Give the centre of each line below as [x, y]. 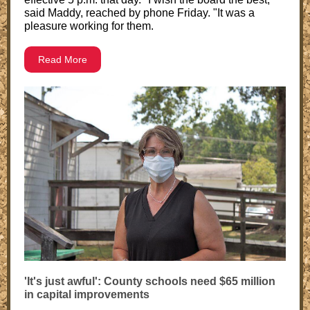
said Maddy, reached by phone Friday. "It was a [139, 13]
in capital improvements [87, 294]
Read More [63, 60]
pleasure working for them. [89, 26]
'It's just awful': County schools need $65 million [150, 281]
